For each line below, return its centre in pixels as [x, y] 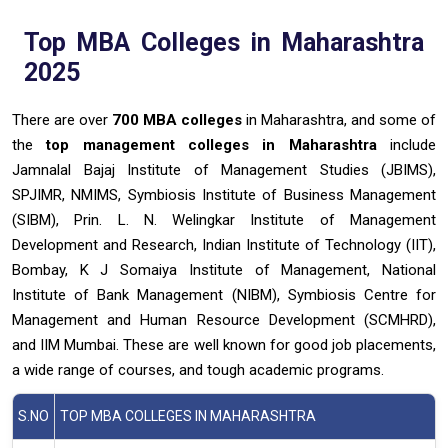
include [413, 144]
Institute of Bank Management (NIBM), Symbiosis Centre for [224, 294]
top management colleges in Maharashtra [218, 144]
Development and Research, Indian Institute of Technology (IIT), [224, 244]
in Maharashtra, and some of [339, 119]
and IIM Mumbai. [66, 344]
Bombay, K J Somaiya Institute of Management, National [224, 269]
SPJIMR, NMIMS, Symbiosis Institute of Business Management [224, 194]
